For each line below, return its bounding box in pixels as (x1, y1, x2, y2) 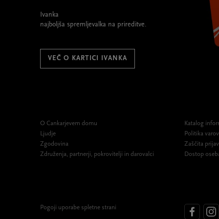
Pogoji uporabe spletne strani (40, 204, 116, 211)
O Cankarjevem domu (40, 120, 97, 127)
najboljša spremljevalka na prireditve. (40, 21, 147, 29)
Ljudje (40, 130, 56, 137)
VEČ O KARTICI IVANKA (48, 54, 127, 62)
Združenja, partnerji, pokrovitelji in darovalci (40, 151, 154, 157)
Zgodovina (40, 140, 68, 147)
